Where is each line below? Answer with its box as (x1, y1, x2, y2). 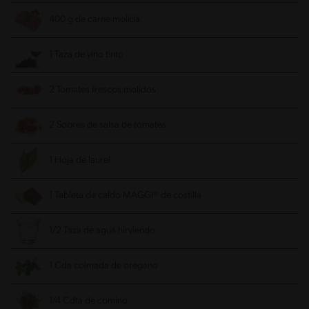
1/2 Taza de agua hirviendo (49, 225, 155, 236)
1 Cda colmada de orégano (49, 260, 158, 271)
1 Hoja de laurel (49, 154, 110, 166)
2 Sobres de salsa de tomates (49, 119, 166, 130)
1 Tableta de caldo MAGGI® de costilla (49, 190, 201, 201)
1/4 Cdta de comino (49, 295, 128, 306)
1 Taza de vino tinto (49, 49, 123, 60)
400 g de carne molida (49, 14, 140, 25)
